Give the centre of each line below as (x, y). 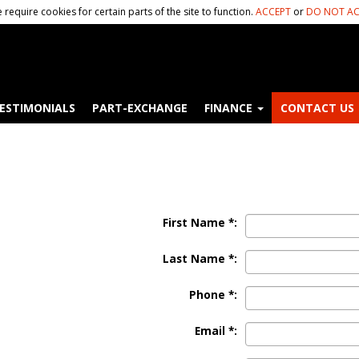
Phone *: (213, 295)
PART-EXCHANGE (139, 107)
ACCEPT (273, 12)
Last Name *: (200, 259)
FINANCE (230, 107)
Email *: (216, 331)
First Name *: (200, 223)
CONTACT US (317, 107)
